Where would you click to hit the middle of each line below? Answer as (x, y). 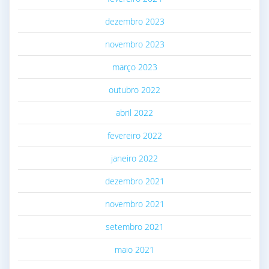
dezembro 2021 (134, 181)
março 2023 (134, 67)
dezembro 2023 (134, 22)
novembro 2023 (134, 44)
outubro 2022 (134, 90)
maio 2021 (134, 250)
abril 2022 (134, 113)
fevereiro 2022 (134, 136)
